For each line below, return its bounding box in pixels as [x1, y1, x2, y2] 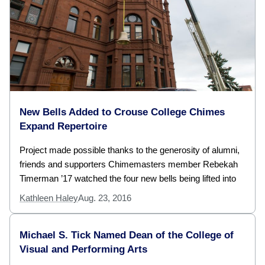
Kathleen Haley [20, 193, 78, 203]
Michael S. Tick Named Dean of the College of [20, 230, 234, 241]
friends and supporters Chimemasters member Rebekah [20, 159, 238, 170]
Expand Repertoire [20, 121, 107, 132]
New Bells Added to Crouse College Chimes [20, 106, 225, 118]
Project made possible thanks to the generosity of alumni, [20, 145, 240, 156]
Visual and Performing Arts [20, 244, 147, 256]
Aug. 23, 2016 [78, 193, 131, 203]
